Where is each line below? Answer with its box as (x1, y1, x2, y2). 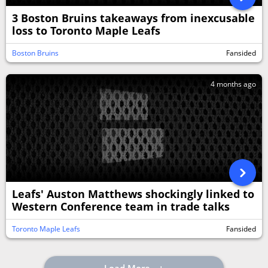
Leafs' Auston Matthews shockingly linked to (12, 187, 254, 201)
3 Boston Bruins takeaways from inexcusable (12, 11, 255, 25)
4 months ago (211, 79, 256, 89)
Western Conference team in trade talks (12, 199, 230, 214)
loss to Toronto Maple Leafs (12, 23, 160, 38)
